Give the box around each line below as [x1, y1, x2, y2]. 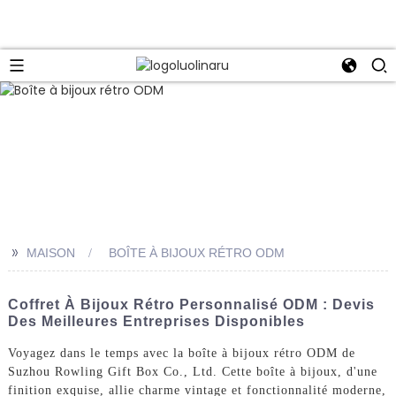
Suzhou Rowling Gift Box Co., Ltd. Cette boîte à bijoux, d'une [7, 365, 377, 379]
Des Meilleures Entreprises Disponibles [7, 313, 305, 329]
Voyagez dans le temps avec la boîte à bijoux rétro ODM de [7, 346, 355, 361]
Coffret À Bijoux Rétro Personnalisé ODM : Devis [7, 296, 375, 312]
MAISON [26, 245, 75, 260]
